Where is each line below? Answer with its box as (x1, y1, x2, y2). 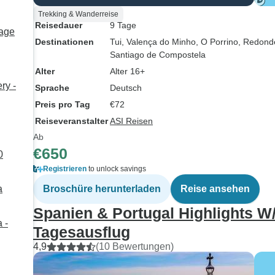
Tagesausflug (33, 223, 130, 241)
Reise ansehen (180, 184, 250, 194)
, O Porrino (196, 37, 238, 47)
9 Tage (110, 20, 136, 30)
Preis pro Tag (35, 99, 90, 109)
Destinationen (35, 37, 94, 47)
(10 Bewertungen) (96, 241, 174, 252)
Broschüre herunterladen (43, 184, 161, 194)
